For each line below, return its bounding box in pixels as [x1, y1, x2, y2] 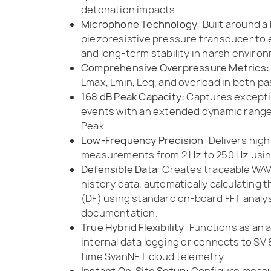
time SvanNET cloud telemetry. [81, 249, 226, 263]
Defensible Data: [81, 162, 161, 176]
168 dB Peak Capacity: [81, 90, 185, 103]
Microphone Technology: [81, 17, 201, 31]
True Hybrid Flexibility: [81, 220, 188, 234]
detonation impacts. [81, 2, 178, 16]
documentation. [81, 206, 158, 220]
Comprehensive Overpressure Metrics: [81, 60, 269, 74]
